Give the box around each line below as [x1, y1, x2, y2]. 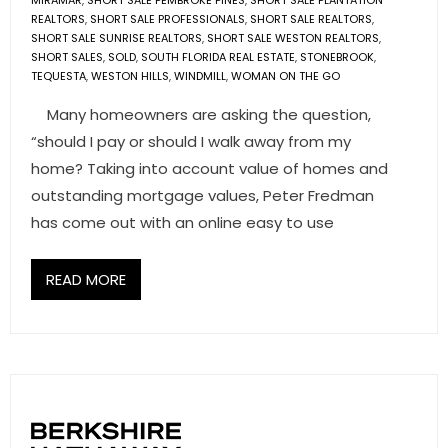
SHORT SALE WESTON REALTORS [207, 30, 379, 46]
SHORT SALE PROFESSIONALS [90, 11, 245, 27]
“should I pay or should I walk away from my [31, 131, 351, 152]
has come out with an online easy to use [31, 212, 334, 233]
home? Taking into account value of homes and [31, 158, 388, 179]
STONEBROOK [300, 49, 374, 65]
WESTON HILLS [91, 68, 169, 84]
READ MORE [46, 269, 126, 290]
